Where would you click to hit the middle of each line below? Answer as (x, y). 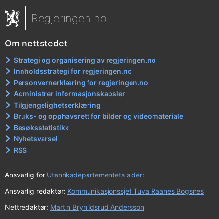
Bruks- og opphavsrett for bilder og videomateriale (99, 116)
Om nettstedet (36, 44)
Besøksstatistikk (42, 128)
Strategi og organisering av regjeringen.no (85, 60)
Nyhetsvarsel (36, 139)
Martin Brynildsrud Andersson (97, 207)
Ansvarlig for (26, 175)
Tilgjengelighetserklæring (57, 105)
